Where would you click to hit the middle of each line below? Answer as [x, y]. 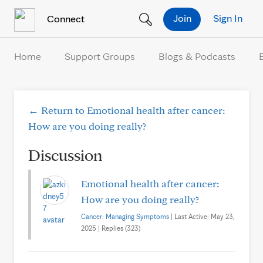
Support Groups [100, 56]
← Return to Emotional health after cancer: [127, 110]
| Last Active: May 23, [202, 216]
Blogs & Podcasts [197, 56]
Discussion [65, 155]
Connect [65, 18]
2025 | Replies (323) [111, 228]
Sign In [228, 18]
